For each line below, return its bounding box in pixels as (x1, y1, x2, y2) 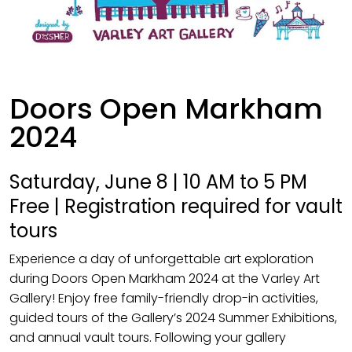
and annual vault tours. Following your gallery (9, 328, 286, 347)
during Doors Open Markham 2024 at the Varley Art (9, 269, 320, 288)
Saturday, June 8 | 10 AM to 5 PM (9, 169, 307, 196)
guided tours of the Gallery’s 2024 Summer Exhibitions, (9, 309, 337, 328)
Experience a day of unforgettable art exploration (9, 250, 313, 269)
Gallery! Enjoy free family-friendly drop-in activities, (9, 289, 318, 308)
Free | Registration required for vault (9, 193, 343, 220)
